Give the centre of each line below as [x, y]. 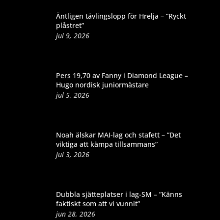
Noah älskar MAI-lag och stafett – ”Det [118, 135]
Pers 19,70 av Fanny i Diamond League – [122, 75]
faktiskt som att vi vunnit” [98, 203]
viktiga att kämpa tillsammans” [107, 144]
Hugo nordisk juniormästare [102, 84]
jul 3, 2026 [72, 154]
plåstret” [70, 25]
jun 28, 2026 [75, 214]
